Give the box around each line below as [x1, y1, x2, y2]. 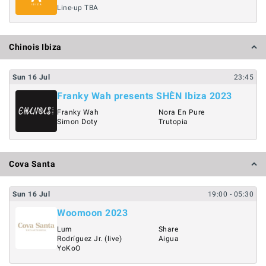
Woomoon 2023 [57, 207, 128, 218]
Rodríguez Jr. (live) [57, 234, 122, 243]
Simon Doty [57, 118, 97, 126]
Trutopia [158, 118, 188, 126]
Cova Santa [9, 159, 55, 169]
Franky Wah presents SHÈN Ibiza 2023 [57, 90, 232, 102]
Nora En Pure [158, 108, 205, 116]
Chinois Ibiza [9, 42, 62, 52]
